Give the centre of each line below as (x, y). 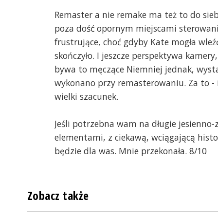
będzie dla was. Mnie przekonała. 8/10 (131, 151)
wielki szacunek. (86, 97)
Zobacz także (58, 196)
